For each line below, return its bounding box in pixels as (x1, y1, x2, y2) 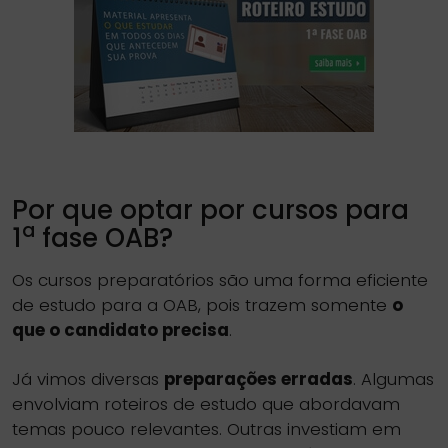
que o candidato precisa (12, 318, 229, 342)
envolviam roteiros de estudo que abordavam (12, 392, 400, 416)
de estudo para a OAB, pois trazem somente (12, 293, 392, 317)
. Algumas (353, 367, 434, 391)
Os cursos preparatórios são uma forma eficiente (12, 268, 428, 292)
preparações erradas (164, 367, 353, 391)
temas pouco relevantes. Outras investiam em (12, 417, 401, 441)
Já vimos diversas (12, 367, 164, 391)
